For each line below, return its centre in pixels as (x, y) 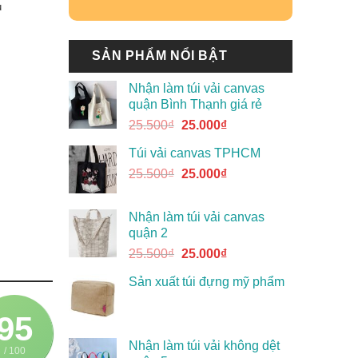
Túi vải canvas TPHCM (195, 153)
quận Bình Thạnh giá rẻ (195, 105)
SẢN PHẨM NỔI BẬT (160, 56)
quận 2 (148, 233)
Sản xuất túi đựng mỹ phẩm (207, 282)
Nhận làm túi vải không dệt (204, 346)
